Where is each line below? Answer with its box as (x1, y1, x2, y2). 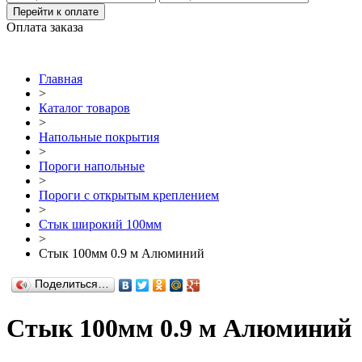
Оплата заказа (6, 19, 83, 34)
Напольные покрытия (39, 129, 159, 144)
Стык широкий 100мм (39, 217, 162, 231)
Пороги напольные (39, 158, 145, 173)
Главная (39, 71, 82, 86)
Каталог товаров (39, 100, 130, 115)
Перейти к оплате (13, 5, 99, 18)
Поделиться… (35, 277, 109, 290)
